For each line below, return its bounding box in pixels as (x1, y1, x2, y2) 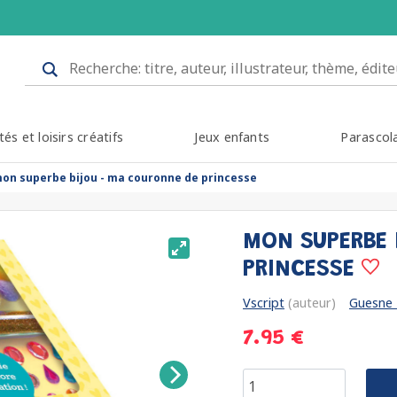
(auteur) (284, 294, 336, 311)
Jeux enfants (194, 128, 270, 145)
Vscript (243, 294, 284, 311)
